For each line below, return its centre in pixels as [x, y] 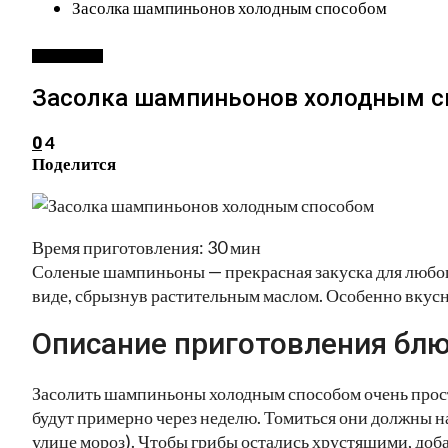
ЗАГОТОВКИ [67, 56]
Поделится [74, 163]
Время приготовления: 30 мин [146, 246]
